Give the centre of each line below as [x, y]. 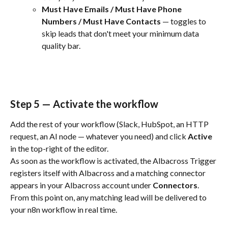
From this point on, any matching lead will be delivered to [109, 197]
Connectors [175, 185]
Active [200, 136]
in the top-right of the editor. [59, 148]
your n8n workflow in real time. [64, 209]
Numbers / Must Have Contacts [101, 21]
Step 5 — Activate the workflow [84, 104]
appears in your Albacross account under [81, 185]
